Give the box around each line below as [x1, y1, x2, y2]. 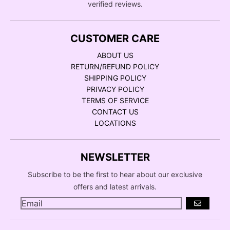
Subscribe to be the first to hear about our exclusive [28, 169, 202, 179]
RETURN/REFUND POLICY [71, 62, 159, 71]
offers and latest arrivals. [73, 182, 157, 191]
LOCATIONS [94, 118, 136, 127]
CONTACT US [91, 107, 139, 116]
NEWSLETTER [80, 150, 150, 163]
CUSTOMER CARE [70, 32, 160, 45]
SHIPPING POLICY [84, 73, 146, 82]
